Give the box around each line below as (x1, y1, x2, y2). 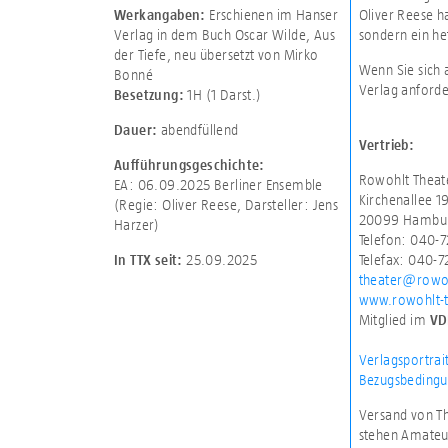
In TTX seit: (113, 252, 187, 269)
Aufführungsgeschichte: (113, 156, 265, 173)
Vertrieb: (358, 137, 415, 153)
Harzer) (113, 215, 160, 233)
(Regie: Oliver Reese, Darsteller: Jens (113, 195, 339, 213)
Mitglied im (358, 311, 430, 328)
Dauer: (113, 121, 161, 138)
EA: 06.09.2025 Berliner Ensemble (113, 175, 323, 193)
